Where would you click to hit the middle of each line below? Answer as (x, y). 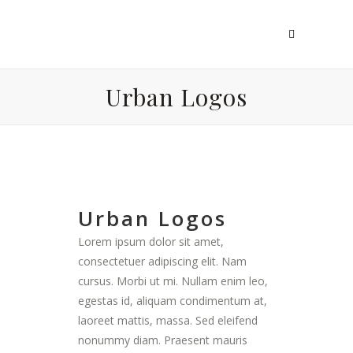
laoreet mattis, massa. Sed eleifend (168, 320)
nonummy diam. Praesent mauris (163, 340)
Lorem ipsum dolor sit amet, (151, 242)
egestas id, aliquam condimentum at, (173, 301)
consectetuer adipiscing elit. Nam (162, 261)
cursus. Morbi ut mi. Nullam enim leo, (173, 281)
